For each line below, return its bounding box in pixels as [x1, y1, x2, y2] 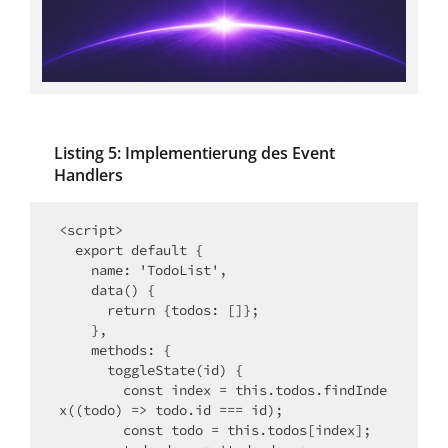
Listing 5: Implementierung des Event [54, 142, 335, 165]
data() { [59, 281, 91, 300]
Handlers [54, 164, 123, 187]
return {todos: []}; [59, 301, 107, 320]
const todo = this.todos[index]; [59, 421, 123, 440]
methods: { [59, 341, 91, 360]
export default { [59, 241, 75, 260]
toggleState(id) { [59, 361, 107, 380]
